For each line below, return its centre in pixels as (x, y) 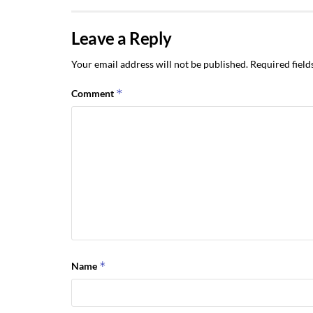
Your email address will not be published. (160, 64)
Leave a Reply (122, 38)
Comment (94, 94)
